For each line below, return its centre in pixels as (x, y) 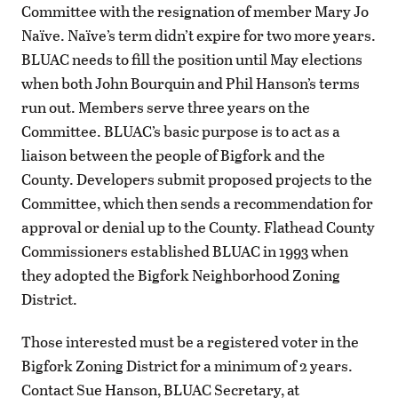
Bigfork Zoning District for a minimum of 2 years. (187, 366)
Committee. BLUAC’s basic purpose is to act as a (181, 131)
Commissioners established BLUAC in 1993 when (185, 251)
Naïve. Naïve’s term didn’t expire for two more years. (199, 36)
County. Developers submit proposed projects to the (197, 179)
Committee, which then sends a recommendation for (197, 203)
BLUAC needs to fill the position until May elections (192, 60)
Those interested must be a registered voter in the (190, 342)
